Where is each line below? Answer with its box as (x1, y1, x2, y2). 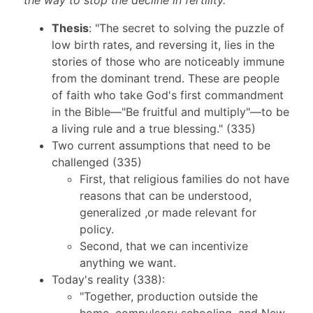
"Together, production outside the (79, 289, 258, 304)
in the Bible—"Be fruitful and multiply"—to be (51, 105, 289, 119)
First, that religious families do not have (79, 172, 289, 187)
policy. (79, 222, 114, 237)
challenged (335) (51, 155, 142, 170)
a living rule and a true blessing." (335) (51, 122, 256, 136)
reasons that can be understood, (79, 189, 252, 203)
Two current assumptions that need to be (51, 138, 270, 153)
